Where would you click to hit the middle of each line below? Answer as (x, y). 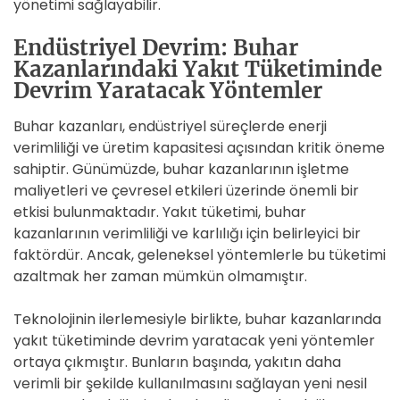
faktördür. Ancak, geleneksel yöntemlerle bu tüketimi (200, 255)
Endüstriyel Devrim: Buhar (156, 48)
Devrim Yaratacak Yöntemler (168, 91)
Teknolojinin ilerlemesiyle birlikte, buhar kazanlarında (197, 319)
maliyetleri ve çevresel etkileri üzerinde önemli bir (186, 191)
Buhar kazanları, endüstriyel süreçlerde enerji (170, 126)
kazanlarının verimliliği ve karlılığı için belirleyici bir (187, 233)
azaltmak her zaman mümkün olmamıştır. (160, 276)
